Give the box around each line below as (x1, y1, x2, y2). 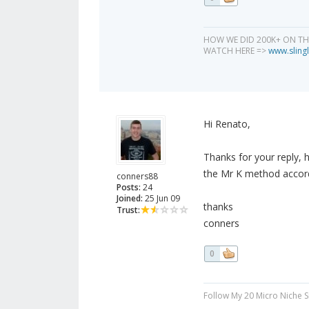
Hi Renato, (203, 117, 250, 131)
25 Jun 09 (143, 192, 180, 205)
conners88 (117, 170, 158, 183)
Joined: (117, 192, 143, 205)
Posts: (117, 181, 141, 194)
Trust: (117, 204, 140, 217)
